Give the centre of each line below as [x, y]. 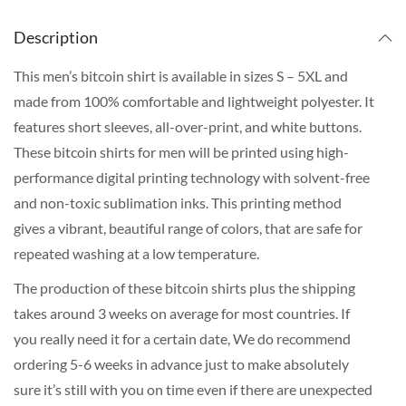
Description [56, 38]
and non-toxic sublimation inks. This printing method [178, 203]
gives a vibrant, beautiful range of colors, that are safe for [188, 228]
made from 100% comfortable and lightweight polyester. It [194, 101]
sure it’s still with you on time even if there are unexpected [193, 390]
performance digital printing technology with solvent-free [192, 178]
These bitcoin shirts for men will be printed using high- [181, 152]
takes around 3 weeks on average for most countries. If [182, 314]
